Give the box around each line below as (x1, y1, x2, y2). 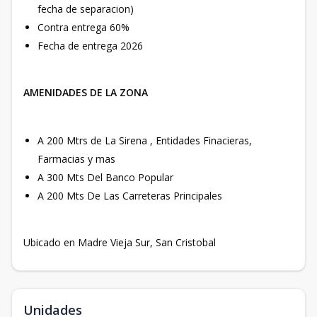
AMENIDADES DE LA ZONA (23, 85, 148, 99)
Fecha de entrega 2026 (38, 38, 143, 52)
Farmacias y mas (38, 151, 118, 166)
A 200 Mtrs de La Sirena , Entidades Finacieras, (38, 133, 252, 147)
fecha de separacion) (38, 1, 134, 16)
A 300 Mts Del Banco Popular (38, 170, 176, 184)
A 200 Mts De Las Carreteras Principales (38, 188, 222, 202)
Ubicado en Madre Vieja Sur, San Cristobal (23, 235, 216, 249)
